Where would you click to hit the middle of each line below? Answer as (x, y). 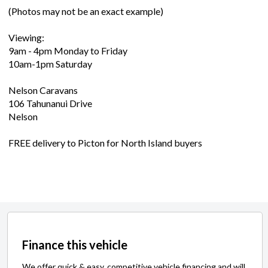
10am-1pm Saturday (50, 64)
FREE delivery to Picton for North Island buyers (105, 143)
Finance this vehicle (75, 245)
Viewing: (26, 38)
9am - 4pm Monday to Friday (68, 51)
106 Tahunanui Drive (50, 103)
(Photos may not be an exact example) (86, 11)
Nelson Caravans (43, 90)
